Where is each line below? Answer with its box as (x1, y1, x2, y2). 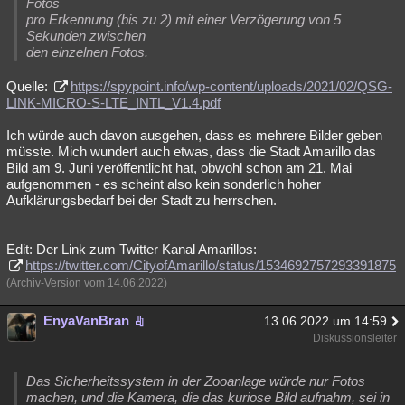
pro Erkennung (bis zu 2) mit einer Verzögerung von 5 (26, 12, 341, 28)
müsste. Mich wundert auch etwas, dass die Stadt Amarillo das (6, 144, 376, 160)
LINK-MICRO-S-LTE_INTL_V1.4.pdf (6, 95, 221, 111)
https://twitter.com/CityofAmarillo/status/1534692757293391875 (25, 258, 396, 274)
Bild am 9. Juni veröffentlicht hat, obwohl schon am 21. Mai (6, 160, 352, 176)
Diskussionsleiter (313, 332, 397, 345)
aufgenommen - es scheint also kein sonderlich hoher (6, 176, 321, 193)
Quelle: (6, 79, 52, 95)
